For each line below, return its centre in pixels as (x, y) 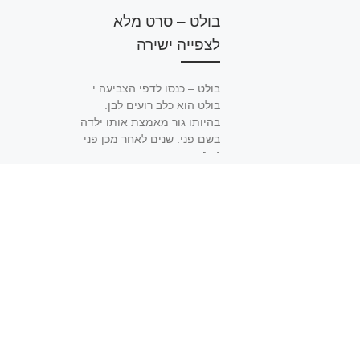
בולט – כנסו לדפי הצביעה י (156, 88)
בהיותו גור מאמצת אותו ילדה (150, 122)
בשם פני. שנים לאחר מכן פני (151, 139)
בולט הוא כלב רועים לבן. (162, 105)
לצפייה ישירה (178, 45)
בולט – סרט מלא (166, 21)
